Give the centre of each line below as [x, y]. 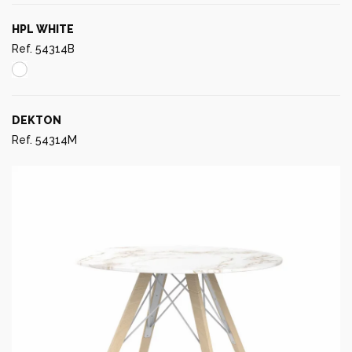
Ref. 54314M [44, 139]
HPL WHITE [43, 29]
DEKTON [37, 120]
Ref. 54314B [43, 48]
